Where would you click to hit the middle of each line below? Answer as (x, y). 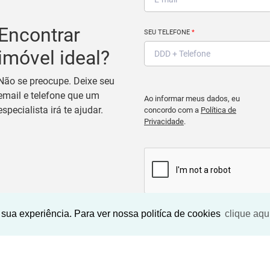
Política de (218, 110)
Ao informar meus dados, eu (192, 99)
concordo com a (172, 110)
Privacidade (164, 122)
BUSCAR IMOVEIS (208, 222)
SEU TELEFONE (168, 33)
